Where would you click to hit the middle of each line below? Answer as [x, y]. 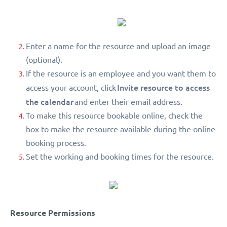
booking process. [56, 143]
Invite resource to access [163, 87]
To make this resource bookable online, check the [114, 115]
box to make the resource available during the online [121, 129]
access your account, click [71, 87]
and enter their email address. [128, 102]
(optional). [44, 60]
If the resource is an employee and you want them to [121, 73]
